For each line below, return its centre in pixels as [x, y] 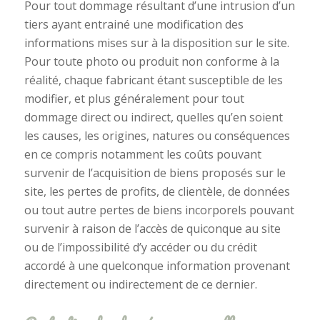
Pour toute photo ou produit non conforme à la [151, 61]
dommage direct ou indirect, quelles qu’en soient [153, 117]
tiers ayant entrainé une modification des [134, 24]
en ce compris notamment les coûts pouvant [142, 154]
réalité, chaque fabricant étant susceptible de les [153, 80]
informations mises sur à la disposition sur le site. [156, 42]
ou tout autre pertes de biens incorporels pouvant [159, 210]
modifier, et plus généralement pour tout [134, 98]
